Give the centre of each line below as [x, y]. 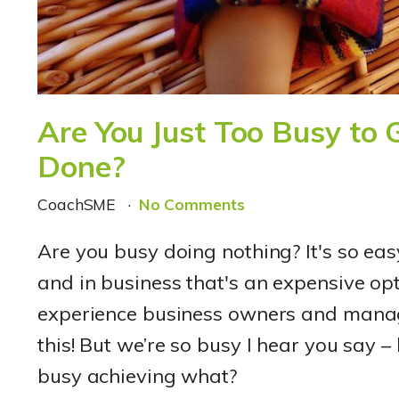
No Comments [191, 204]
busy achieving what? [137, 375]
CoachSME [79, 204]
